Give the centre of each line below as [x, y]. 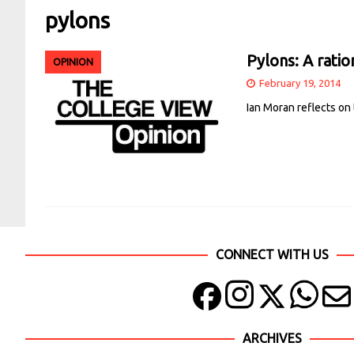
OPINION [73, 62]
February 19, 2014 [300, 83]
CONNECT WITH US [272, 254]
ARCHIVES [272, 338]
